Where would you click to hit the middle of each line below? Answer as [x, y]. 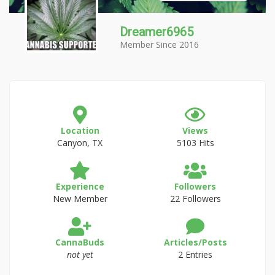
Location [80, 130]
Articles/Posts [195, 242]
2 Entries [195, 254]
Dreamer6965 [157, 32]
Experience [80, 186]
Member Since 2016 [159, 45]
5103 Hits [195, 143]
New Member [80, 199]
